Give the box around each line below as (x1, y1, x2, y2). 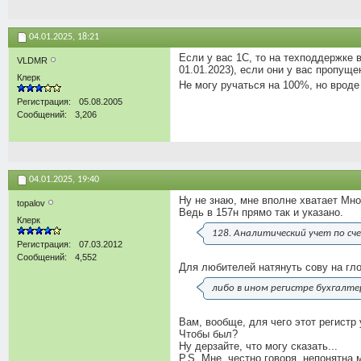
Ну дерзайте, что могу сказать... (179, 339, 338, 352)
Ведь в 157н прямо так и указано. (179, 205, 343, 218)
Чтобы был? (179, 327, 238, 340)
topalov (17, 197, 48, 208)
